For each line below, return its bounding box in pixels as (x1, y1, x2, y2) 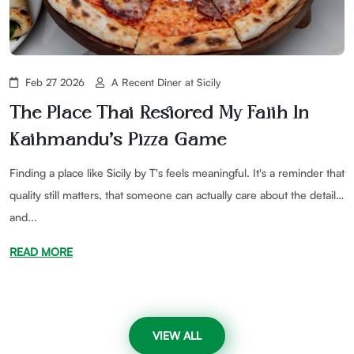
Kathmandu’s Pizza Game (9, 125, 226, 154)
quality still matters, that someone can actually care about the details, (9, 187, 344, 201)
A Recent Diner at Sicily (111, 75, 220, 88)
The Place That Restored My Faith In (9, 98, 309, 127)
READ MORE (9, 244, 73, 258)
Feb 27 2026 (25, 75, 85, 88)
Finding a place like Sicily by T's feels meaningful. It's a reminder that (9, 165, 345, 179)
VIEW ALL (153, 328, 201, 342)
